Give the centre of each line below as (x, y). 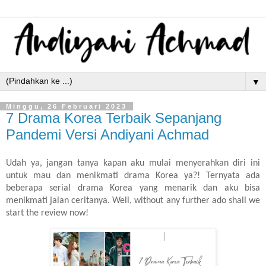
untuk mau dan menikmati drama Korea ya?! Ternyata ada (133, 176)
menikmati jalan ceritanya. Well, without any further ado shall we (133, 201)
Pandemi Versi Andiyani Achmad (107, 134)
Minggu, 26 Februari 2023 (66, 106)
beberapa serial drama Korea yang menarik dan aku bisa (133, 189)
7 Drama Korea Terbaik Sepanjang (114, 118)
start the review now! (47, 213)
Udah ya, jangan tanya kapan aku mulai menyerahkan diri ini (133, 164)
